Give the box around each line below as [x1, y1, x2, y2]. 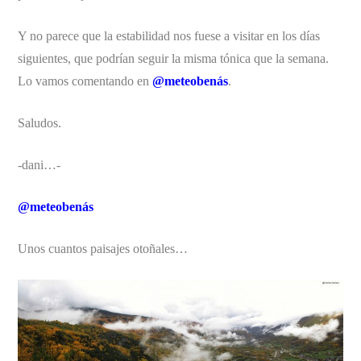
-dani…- [18, 157, 61, 172]
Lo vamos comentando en [18, 73, 153, 88]
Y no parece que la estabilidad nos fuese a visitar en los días [18, 28, 321, 43]
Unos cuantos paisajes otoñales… [18, 241, 189, 255]
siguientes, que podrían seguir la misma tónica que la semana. [18, 51, 330, 65]
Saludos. [18, 115, 62, 130]
